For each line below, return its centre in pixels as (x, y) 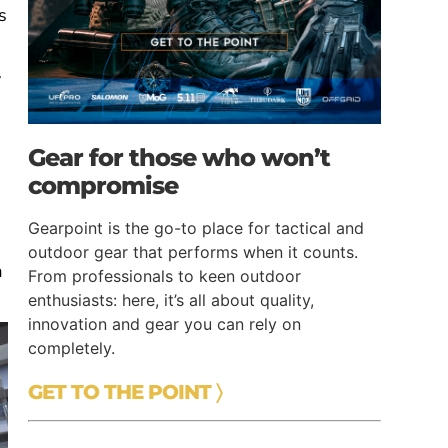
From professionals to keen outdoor (164, 275)
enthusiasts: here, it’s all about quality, (170, 299)
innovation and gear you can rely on (164, 323)
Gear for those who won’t (178, 157)
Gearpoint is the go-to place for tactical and (195, 227)
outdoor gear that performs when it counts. (192, 251)
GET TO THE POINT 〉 (124, 391)
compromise (102, 185)
